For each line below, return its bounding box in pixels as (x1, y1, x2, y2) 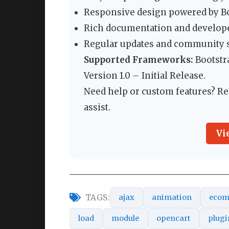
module (111, 214, 139, 223)
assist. (84, 102, 110, 113)
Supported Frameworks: (84, 54, 193, 66)
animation (152, 193, 192, 202)
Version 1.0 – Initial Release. (84, 70, 205, 82)
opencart (156, 214, 191, 223)
